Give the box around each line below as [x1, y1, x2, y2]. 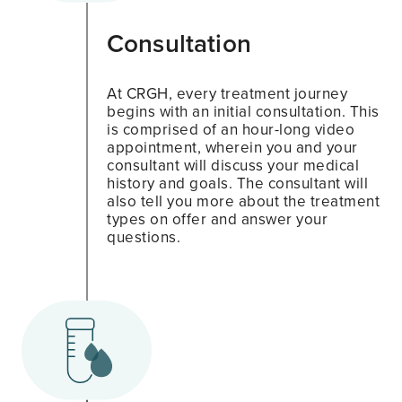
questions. [107, 225, 180, 249]
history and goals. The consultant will [107, 171, 368, 195]
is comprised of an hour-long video [107, 118, 354, 141]
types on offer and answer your [107, 207, 328, 231]
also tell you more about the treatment [107, 189, 380, 213]
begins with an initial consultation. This [107, 100, 380, 123]
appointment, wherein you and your [107, 135, 358, 159]
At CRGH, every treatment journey [107, 82, 347, 105]
